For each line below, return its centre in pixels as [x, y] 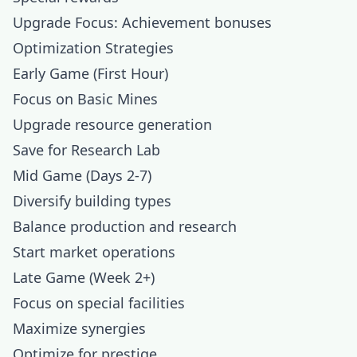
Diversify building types [92, 201]
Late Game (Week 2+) [84, 277]
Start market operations [94, 252]
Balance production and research [125, 226]
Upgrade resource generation [112, 124]
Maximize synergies [79, 328]
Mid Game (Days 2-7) [82, 175]
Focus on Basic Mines [85, 99]
